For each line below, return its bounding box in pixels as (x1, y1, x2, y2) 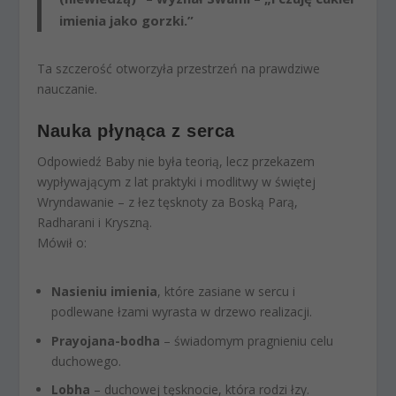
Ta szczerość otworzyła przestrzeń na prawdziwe (37, 60, 321, 78)
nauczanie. (37, 80, 98, 98)
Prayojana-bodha (51, 331, 161, 349)
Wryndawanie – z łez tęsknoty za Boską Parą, (37, 193, 299, 210)
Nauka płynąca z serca (37, 120, 235, 141)
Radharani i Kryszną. (37, 213, 153, 231)
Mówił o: (37, 233, 88, 251)
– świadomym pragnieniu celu (160, 331, 334, 349)
